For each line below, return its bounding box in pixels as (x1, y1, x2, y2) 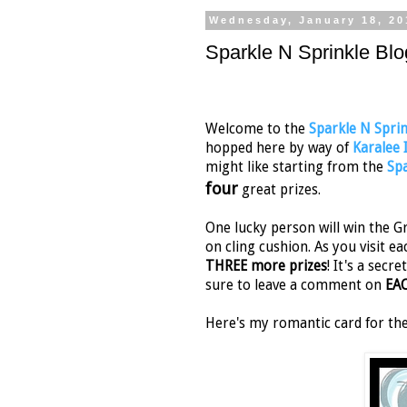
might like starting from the (205, 159, 387, 176)
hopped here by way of (205, 140, 352, 157)
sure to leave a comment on (205, 277, 382, 294)
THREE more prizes (205, 258, 327, 275)
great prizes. (238, 182, 321, 199)
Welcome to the (205, 121, 309, 138)
